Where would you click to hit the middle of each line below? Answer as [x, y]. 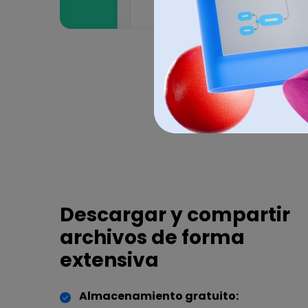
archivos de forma [152, 237]
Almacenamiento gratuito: [159, 296]
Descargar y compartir [175, 214]
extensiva [109, 260]
